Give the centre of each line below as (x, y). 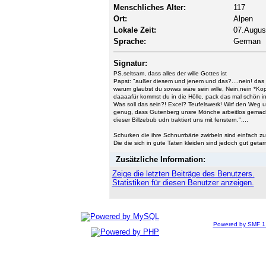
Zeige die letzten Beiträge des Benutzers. (183, 173)
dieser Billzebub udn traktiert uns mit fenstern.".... (180, 119)
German (247, 41)
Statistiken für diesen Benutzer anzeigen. (183, 182)
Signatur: (130, 63)
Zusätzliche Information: (160, 159)
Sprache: (129, 41)
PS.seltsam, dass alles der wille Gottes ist (170, 73)
